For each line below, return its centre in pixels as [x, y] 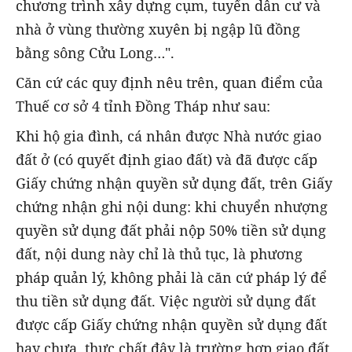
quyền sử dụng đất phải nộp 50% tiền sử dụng [171, 230]
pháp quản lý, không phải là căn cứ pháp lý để [171, 277]
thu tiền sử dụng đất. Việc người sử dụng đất [166, 301]
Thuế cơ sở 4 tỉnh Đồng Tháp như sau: [143, 106]
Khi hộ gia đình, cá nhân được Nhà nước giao [169, 136]
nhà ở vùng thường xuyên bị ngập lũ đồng [158, 29]
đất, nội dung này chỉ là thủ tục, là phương [159, 253]
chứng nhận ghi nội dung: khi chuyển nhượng [172, 206]
